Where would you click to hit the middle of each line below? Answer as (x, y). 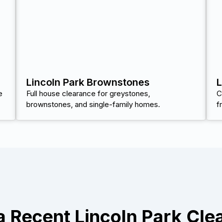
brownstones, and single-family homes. (93, 105)
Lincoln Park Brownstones (88, 83)
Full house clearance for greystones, (88, 94)
